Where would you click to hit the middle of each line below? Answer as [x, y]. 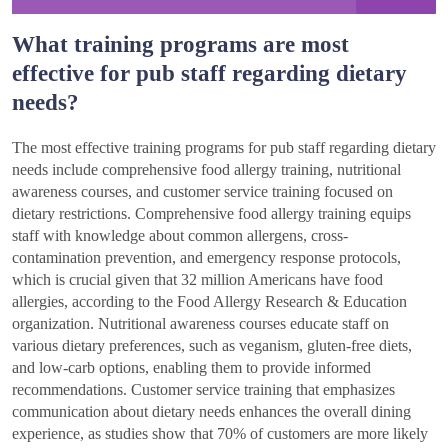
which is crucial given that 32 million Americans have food [197, 280]
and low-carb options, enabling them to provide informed [191, 368]
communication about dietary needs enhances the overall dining [211, 412]
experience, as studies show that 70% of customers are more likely [220, 434]
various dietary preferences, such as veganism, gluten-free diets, [212, 346]
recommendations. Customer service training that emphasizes [203, 390]
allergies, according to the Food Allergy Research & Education [209, 302]
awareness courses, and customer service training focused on [202, 192]
